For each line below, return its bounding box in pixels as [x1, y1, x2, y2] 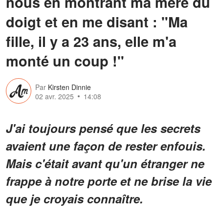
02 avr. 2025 [35, 91, 74, 102]
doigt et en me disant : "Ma [6, 11, 188, 32]
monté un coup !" [6, 50, 124, 71]
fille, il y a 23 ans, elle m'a [6, 30, 176, 51]
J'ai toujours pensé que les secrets [6, 119, 200, 136]
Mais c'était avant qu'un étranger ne [6, 154, 204, 172]
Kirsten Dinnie [48, 82, 91, 92]
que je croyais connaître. [6, 190, 143, 207]
